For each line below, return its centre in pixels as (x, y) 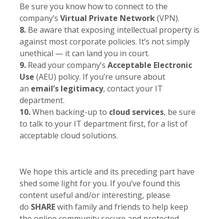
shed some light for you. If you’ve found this (100, 183)
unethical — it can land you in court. (85, 53)
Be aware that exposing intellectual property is (113, 30)
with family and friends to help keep (122, 207)
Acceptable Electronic (150, 65)
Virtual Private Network (108, 18)
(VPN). (167, 18)
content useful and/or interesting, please (95, 195)
